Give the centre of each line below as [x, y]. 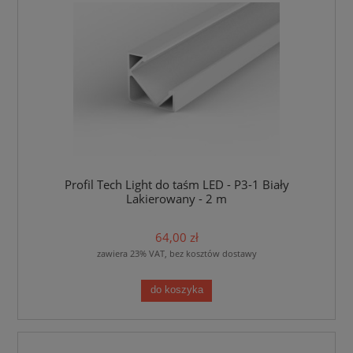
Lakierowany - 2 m [176, 199]
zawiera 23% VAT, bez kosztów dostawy [176, 253]
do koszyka [176, 290]
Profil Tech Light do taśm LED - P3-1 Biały [176, 185]
